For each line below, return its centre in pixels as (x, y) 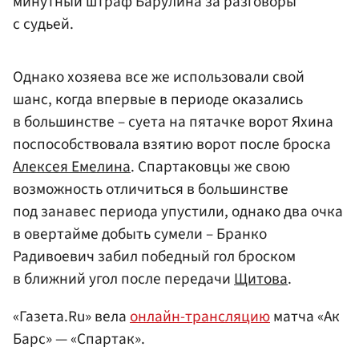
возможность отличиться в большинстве (151, 190)
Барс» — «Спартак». (79, 339)
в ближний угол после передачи (123, 279)
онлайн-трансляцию (200, 317)
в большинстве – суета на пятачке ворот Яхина (173, 122)
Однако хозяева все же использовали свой (159, 77)
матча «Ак (305, 317)
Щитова (261, 279)
